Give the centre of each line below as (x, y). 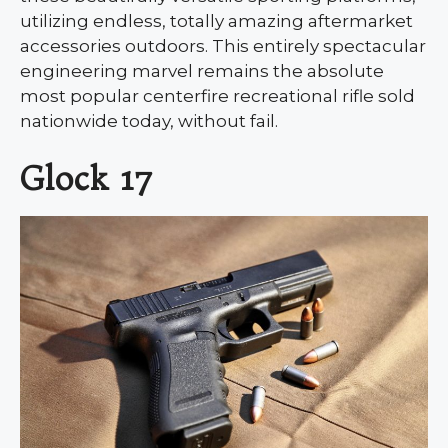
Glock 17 (86, 177)
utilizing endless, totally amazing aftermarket (216, 21)
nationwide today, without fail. (149, 121)
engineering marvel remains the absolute (202, 71)
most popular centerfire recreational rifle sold (217, 96)
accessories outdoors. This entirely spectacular (223, 46)
